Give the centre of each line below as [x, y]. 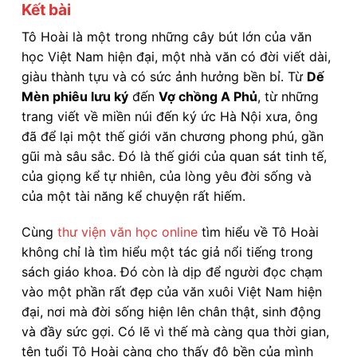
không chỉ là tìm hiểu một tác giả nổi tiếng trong [167, 252]
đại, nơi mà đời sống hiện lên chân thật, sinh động [171, 312]
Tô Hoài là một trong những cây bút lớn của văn [167, 36]
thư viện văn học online [127, 232]
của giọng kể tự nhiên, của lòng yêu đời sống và [167, 176]
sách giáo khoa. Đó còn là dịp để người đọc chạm [172, 272]
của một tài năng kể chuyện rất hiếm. [133, 196]
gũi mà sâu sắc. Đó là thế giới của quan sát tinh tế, [174, 156]
